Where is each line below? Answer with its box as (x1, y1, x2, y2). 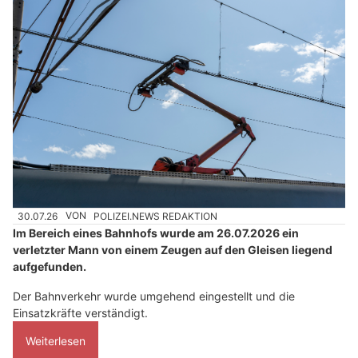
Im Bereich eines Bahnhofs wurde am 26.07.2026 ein (13, 225, 299, 240)
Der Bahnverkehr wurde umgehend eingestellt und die (13, 288, 295, 303)
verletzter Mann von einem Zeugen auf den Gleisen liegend (13, 242, 332, 257)
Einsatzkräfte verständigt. (13, 305, 148, 320)
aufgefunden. (13, 259, 86, 273)
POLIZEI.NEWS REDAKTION (93, 209, 218, 222)
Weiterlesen (26, 333, 86, 348)
